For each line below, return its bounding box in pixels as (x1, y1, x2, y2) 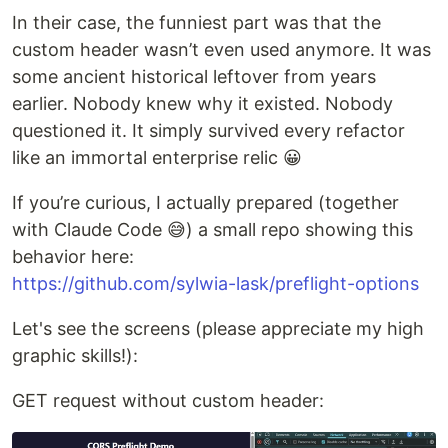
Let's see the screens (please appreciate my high (12, 318, 424, 340)
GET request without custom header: (12, 390, 324, 412)
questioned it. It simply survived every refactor (12, 120, 405, 142)
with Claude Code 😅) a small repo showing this (12, 219, 413, 241)
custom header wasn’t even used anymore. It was (12, 39, 431, 61)
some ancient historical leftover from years (12, 66, 376, 88)
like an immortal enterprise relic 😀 (12, 147, 302, 169)
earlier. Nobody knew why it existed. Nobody (12, 93, 393, 115)
